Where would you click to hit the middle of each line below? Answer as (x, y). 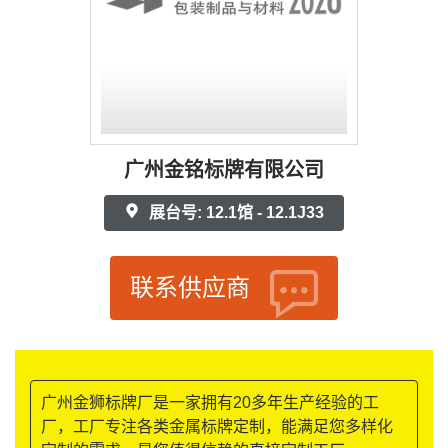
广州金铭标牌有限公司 (224, 170)
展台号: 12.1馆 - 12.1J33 (234, 213)
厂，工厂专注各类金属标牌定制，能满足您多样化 (217, 427)
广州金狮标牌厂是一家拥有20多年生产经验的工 (210, 403)
